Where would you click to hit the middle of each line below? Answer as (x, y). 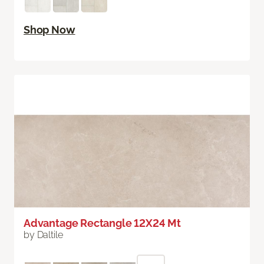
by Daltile (43, 235)
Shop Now (49, 30)
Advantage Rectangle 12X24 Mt (102, 223)
